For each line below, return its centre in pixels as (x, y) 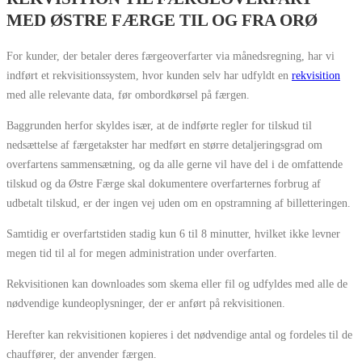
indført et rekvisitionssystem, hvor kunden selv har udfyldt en (149, 75)
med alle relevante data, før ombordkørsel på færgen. (128, 94)
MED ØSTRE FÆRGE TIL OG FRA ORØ (162, 21)
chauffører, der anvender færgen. (82, 354)
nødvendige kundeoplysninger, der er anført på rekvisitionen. (146, 303)
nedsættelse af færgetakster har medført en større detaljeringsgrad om (164, 144)
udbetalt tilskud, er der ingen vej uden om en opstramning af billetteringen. (179, 202)
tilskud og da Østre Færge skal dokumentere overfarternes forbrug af (164, 183)
